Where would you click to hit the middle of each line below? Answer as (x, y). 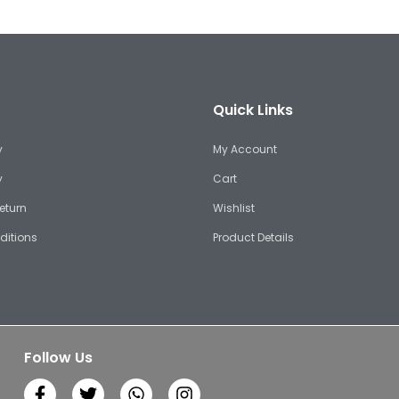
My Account (245, 150)
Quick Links (253, 110)
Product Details (253, 238)
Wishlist (234, 208)
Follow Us (58, 358)
